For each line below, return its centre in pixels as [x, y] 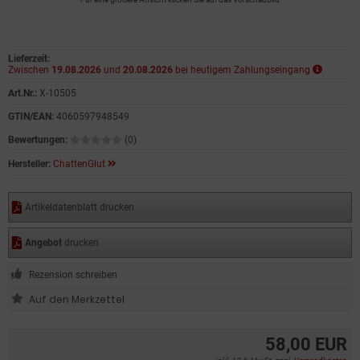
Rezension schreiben [73, 275]
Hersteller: [29, 164]
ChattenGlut [79, 164]
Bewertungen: [38, 140]
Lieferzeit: [29, 59]
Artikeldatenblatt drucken [80, 207]
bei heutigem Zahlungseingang [243, 70]
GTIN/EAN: [31, 117]
